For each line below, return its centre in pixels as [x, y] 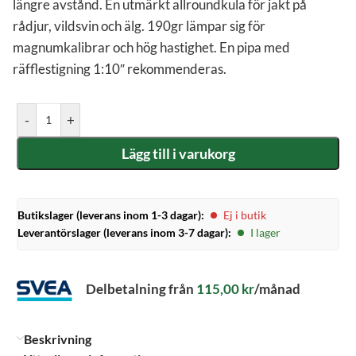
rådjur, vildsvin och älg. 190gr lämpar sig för [139, 26]
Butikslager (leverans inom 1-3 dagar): [111, 215]
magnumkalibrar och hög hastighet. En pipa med [151, 48]
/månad [277, 289]
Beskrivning [58, 339]
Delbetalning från [140, 289]
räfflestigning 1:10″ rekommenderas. [120, 69]
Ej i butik [245, 215]
